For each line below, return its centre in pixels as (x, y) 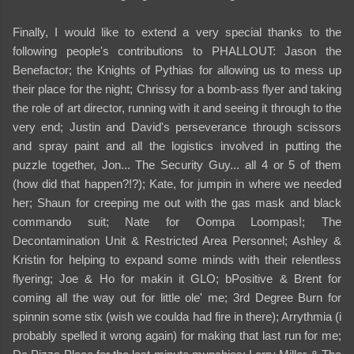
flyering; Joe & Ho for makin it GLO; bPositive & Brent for (177, 278)
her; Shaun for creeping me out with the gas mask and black (177, 202)
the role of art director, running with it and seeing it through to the (177, 107)
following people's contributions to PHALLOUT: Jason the (177, 51)
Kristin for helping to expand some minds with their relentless (177, 259)
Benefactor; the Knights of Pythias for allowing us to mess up (177, 70)
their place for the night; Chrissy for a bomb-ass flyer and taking (177, 88)
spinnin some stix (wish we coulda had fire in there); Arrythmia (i (177, 316)
